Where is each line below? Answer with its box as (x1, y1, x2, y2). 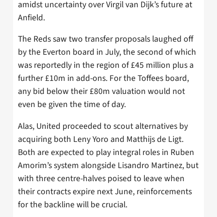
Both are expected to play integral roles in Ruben (18, 146, 194, 158)
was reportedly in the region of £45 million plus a (18, 59, 194, 72)
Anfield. (18, 11, 45, 24)
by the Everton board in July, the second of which (18, 46, 196, 59)
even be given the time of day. (18, 98, 126, 111)
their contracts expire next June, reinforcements (18, 185, 192, 198)
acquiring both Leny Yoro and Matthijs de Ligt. (18, 133, 184, 145)
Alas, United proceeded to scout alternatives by (18, 120, 188, 132)
